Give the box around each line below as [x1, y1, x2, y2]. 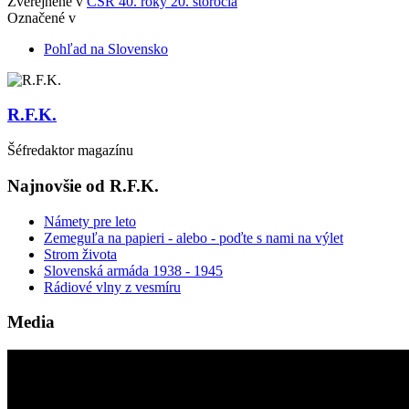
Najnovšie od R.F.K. [7, 175, 159, 195]
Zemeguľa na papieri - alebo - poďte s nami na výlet [44, 229, 343, 246]
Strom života [44, 246, 117, 262]
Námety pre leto [44, 213, 136, 229]
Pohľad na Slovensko [44, 40, 168, 57]
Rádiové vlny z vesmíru [44, 278, 181, 295]
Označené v [7, 9, 76, 26]
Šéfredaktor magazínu [7, 142, 133, 159]
